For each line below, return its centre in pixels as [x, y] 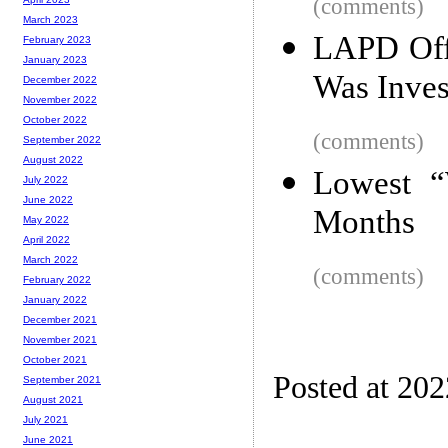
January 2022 [55, 300]
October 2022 [55, 120]
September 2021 [62, 380]
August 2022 [53, 160]
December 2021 [60, 320]
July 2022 [45, 180]
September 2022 [62, 140]
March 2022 [50, 260]
